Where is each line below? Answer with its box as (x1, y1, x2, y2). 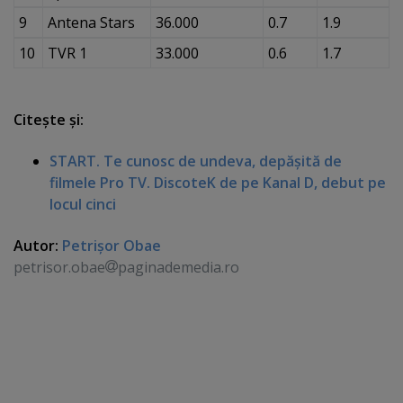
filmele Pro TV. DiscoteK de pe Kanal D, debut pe (49, 173, 386, 193)
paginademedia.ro (118, 257, 239, 278)
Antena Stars (47, 12, 135, 32)
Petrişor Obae (62, 236, 161, 256)
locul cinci (49, 194, 116, 215)
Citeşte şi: (13, 109, 84, 130)
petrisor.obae (13, 257, 105, 278)
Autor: (13, 236, 62, 256)
